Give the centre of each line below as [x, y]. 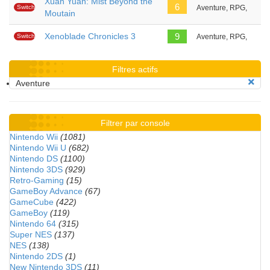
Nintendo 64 [33, 224]
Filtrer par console [135, 123]
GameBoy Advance [46, 191]
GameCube [32, 202]
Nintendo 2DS [36, 256]
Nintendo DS [34, 159]
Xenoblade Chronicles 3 [90, 36]
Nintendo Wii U [38, 148]
